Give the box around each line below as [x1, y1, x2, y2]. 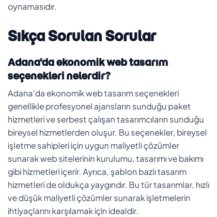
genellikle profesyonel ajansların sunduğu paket [8, 100, 191, 111]
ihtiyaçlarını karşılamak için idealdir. [8, 205, 139, 216]
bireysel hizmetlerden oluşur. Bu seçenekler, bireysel [8, 126, 207, 138]
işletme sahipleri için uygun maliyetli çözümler [8, 139, 179, 151]
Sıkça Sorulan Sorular [8, 27, 156, 45]
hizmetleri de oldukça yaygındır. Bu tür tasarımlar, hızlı [8, 179, 209, 190]
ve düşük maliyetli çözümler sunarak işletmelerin [8, 192, 190, 203]
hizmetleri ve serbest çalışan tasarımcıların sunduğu [8, 113, 204, 124]
